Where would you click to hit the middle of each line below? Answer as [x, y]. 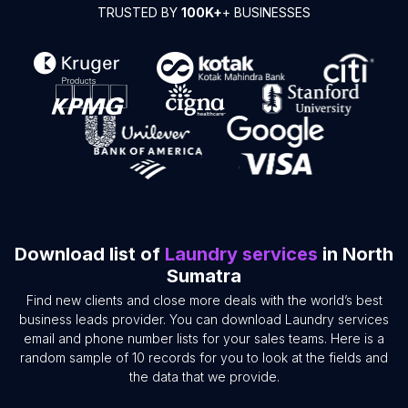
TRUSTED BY [139, 13]
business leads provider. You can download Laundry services [204, 320]
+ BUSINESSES [266, 13]
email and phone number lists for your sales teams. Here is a [204, 339]
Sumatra [204, 276]
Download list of [90, 255]
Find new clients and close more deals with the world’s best [204, 301]
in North [356, 255]
